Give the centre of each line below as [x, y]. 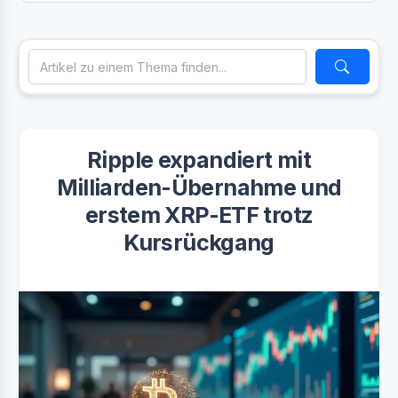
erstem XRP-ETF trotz [199, 215]
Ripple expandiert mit [199, 160]
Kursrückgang [199, 243]
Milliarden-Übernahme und [199, 187]
